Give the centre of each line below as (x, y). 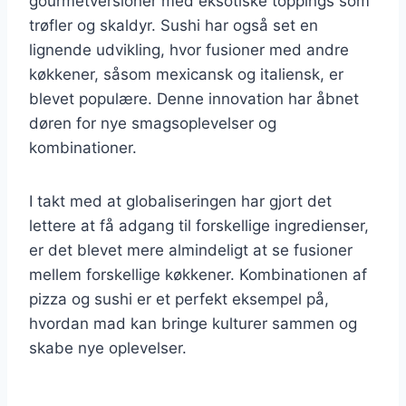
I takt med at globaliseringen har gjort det (180, 201)
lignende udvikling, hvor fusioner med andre (189, 49)
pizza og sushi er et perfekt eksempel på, (179, 299)
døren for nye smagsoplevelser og (153, 123)
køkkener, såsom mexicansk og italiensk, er (186, 74)
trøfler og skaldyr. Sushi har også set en (174, 25)
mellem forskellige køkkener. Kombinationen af (198, 274)
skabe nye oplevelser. (108, 348)
